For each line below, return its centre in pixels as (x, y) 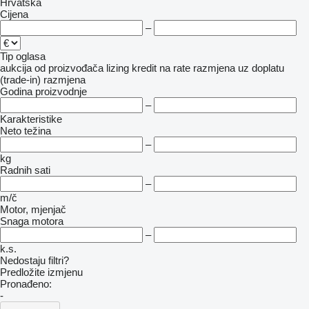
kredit (144, 68)
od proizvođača (69, 68)
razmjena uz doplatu (239, 68)
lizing (118, 68)
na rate (175, 68)
